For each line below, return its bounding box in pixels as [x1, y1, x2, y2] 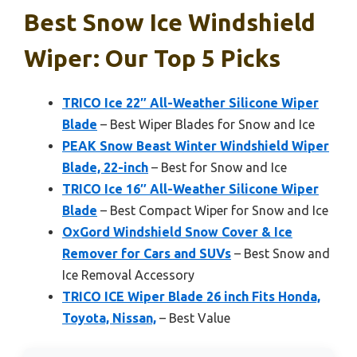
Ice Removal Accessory [62, 267, 194, 282]
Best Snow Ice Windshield [24, 8, 316, 36]
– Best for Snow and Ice [148, 159, 287, 175]
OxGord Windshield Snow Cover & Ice [62, 224, 292, 239]
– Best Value [156, 310, 230, 325]
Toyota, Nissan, [62, 310, 156, 325]
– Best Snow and [231, 245, 330, 261]
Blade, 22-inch [62, 159, 148, 175]
